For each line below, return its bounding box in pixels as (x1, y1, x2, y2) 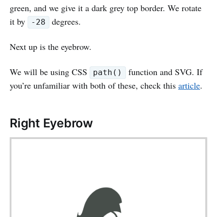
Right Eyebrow (10, 115, 93, 130)
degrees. (49, 15, 81, 27)
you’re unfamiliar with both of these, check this (10, 79, 178, 91)
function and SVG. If (125, 65, 202, 77)
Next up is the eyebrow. (10, 40, 92, 52)
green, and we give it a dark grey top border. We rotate (10, 1, 201, 14)
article (178, 79, 200, 91)
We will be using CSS (10, 65, 90, 77)
